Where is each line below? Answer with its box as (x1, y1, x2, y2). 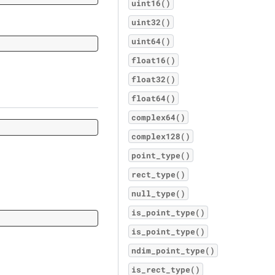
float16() (131, 55, 176, 65)
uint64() (131, 36, 171, 46)
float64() (131, 93, 176, 103)
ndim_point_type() (131, 246, 215, 255)
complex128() (131, 131, 190, 141)
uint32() (131, 17, 171, 27)
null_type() (131, 188, 185, 198)
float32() (131, 74, 176, 84)
